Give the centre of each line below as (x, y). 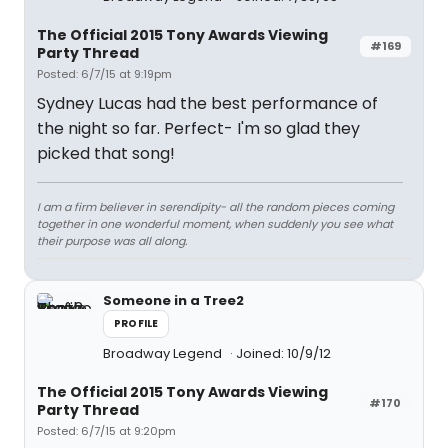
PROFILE (136, 323)
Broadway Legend (164, 353)
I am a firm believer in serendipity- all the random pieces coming (215, 207)
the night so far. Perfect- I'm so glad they (198, 128)
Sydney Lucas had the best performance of (207, 103)
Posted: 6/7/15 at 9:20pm (106, 431)
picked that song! (106, 153)
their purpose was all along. (112, 241)
